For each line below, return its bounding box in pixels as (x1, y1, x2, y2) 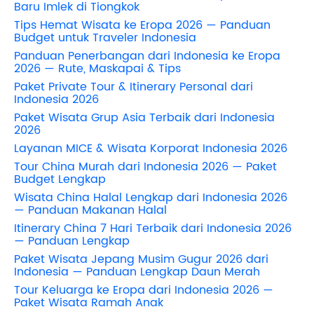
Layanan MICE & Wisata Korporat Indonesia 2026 (14, 139, 287, 158)
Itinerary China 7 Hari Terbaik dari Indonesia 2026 (14, 219, 292, 238)
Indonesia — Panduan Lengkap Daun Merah (14, 262, 260, 281)
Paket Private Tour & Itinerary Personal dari (14, 77, 253, 96)
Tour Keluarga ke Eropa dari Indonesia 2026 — (14, 280, 273, 299)
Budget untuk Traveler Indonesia (14, 28, 196, 47)
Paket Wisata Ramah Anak (14, 293, 163, 312)
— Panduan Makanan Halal (14, 200, 167, 219)
